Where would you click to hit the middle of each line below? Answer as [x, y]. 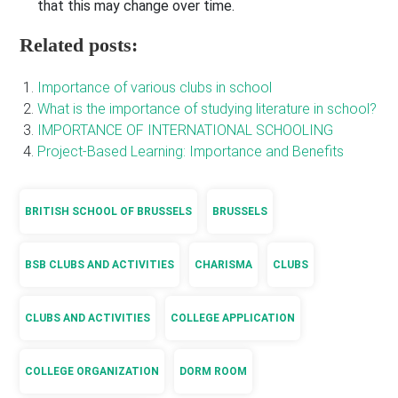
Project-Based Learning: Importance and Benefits [191, 152]
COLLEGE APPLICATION [233, 318]
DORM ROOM [214, 372]
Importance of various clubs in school [155, 88]
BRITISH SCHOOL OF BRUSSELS [109, 212]
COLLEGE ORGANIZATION [92, 372]
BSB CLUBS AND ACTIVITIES [100, 265]
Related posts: [79, 45]
